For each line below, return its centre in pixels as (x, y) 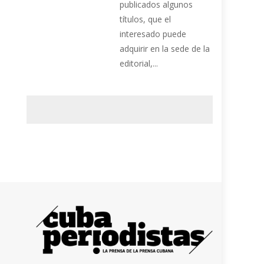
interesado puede (153, 34)
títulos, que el (146, 19)
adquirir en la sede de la (165, 49)
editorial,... (139, 64)
